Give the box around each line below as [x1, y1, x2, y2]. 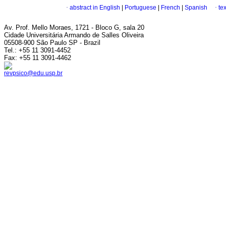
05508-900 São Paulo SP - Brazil [4, 39, 100, 46]
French [159, 4, 180, 12]
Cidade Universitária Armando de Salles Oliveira [4, 31, 144, 39]
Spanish [183, 4, 207, 12]
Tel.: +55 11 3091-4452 [4, 46, 71, 54]
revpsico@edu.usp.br [4, 70, 63, 77]
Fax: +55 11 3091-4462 [4, 54, 71, 62]
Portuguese [123, 4, 156, 12]
